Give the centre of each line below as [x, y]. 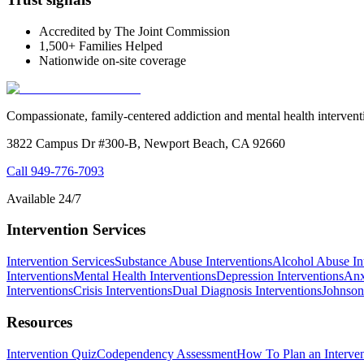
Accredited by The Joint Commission [134, 31]
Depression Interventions [280, 276]
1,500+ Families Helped [101, 45]
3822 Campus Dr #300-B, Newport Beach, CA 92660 [146, 143]
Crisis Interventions [123, 291]
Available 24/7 [44, 198]
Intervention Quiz [52, 353]
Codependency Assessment [167, 353]
